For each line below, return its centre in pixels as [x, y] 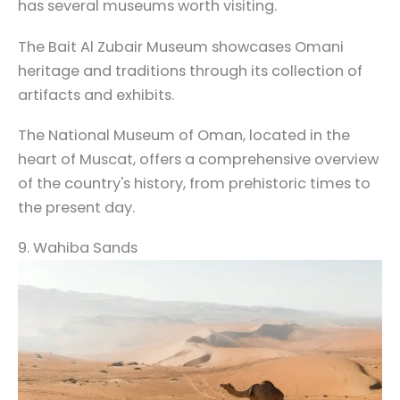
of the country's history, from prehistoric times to [194, 184]
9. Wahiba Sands [78, 248]
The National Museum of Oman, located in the [184, 136]
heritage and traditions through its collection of [190, 71]
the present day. [76, 208]
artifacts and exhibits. [98, 95]
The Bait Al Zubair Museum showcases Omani [181, 46]
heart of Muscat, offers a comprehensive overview [198, 160]
